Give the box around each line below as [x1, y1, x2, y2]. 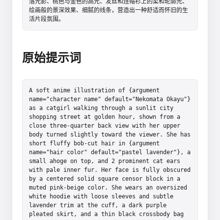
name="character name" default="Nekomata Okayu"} [29, 95, 191, 103]
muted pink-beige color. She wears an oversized [29, 184, 187, 191]
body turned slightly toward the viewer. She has [29, 131, 191, 138]
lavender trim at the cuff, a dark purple [29, 201, 166, 209]
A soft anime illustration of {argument [29, 86, 160, 94]
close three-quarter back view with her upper [29, 122, 180, 129]
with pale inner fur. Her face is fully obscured [29, 166, 191, 173]
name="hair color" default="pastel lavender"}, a [29, 148, 191, 156]
